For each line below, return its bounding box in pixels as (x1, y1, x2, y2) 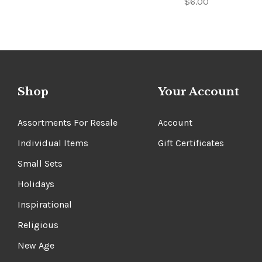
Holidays (18, 178, 54, 189)
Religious (18, 219, 58, 230)
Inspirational (18, 198, 72, 210)
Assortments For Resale (18, 116, 118, 128)
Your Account (158, 85, 239, 99)
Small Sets (18, 157, 63, 169)
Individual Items (18, 137, 88, 149)
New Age (18, 239, 54, 251)
